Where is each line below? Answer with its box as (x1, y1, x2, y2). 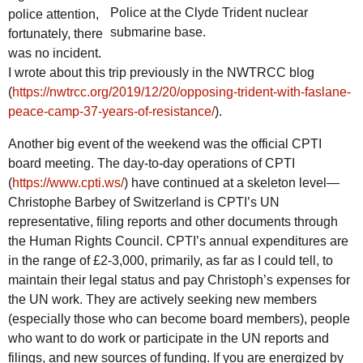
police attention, (8, 7, 99, 22)
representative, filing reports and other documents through (8, 215, 338, 229)
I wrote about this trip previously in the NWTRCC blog (8, 66, 314, 80)
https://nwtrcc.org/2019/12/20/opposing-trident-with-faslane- (12, 85, 351, 100)
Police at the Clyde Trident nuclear (110, 6, 308, 20)
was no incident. (8, 46, 101, 61)
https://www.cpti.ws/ (12, 176, 124, 190)
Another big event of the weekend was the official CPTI (8, 137, 322, 152)
